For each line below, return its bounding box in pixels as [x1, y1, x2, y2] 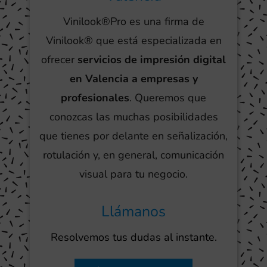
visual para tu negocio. [79, 167, 188, 182]
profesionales [61, 91, 129, 105]
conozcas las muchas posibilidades [49, 110, 218, 125]
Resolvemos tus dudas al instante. [50, 230, 217, 245]
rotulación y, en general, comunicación [43, 148, 224, 163]
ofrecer [41, 52, 77, 67]
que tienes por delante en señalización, [39, 129, 228, 144]
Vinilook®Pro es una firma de [63, 14, 204, 29]
